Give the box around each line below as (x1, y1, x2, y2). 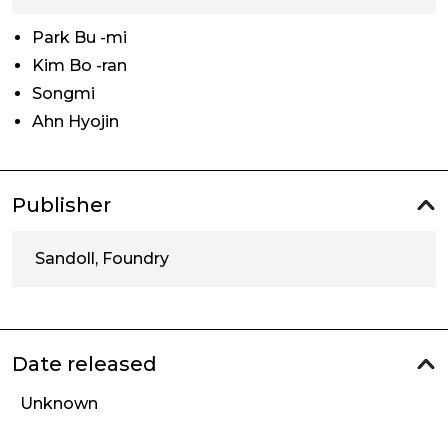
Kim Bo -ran (32, 56, 127, 75)
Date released (12, 352, 157, 376)
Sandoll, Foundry (35, 249, 169, 268)
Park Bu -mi (32, 28, 127, 47)
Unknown (20, 394, 98, 413)
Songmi (32, 84, 95, 103)
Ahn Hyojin (32, 112, 119, 131)
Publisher (12, 193, 111, 217)
